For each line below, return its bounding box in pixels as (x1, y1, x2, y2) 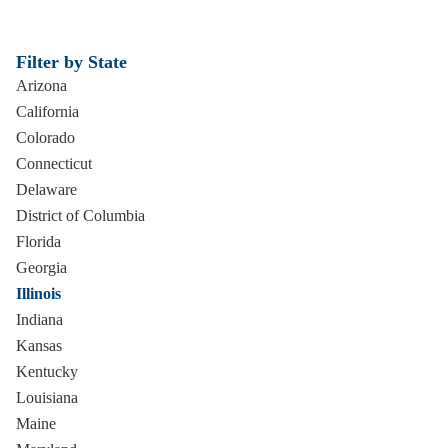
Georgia (16, 259, 67, 276)
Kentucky (16, 363, 78, 380)
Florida (16, 233, 61, 250)
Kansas (16, 337, 62, 354)
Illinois (16, 285, 61, 302)
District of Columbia (16, 207, 145, 224)
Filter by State (16, 52, 127, 72)
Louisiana (16, 389, 78, 406)
